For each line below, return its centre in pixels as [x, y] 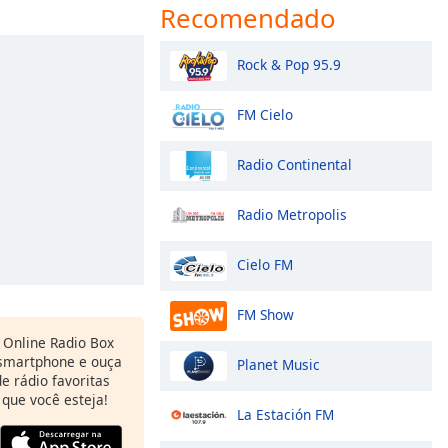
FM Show [265, 314]
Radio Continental [294, 164]
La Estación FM [285, 414]
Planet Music [278, 364]
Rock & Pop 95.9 [289, 64]
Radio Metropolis [292, 214]
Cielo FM [265, 264]
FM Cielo [265, 114]
